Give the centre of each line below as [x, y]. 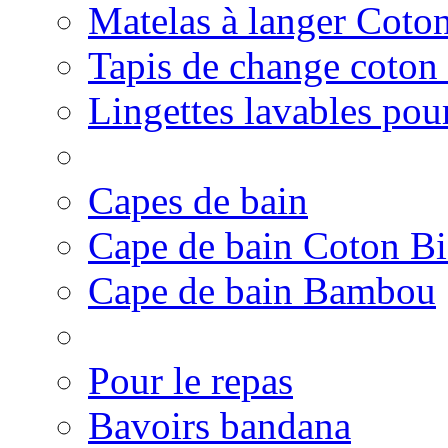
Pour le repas [190, 380]
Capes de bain [198, 200]
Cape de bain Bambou [262, 290]
